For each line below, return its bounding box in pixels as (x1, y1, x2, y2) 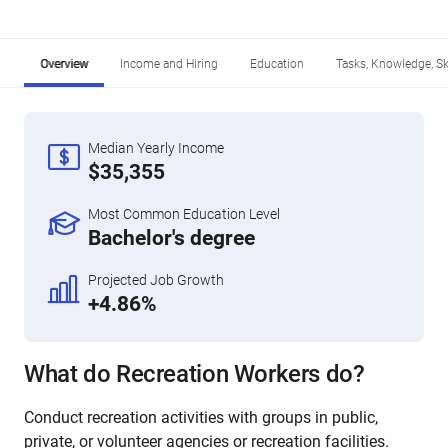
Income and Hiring (120, 57, 218, 71)
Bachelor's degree (88, 226, 255, 250)
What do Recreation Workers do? (24, 360, 365, 388)
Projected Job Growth (88, 272, 224, 288)
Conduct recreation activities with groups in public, (24, 408, 378, 427)
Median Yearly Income (88, 140, 224, 156)
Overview (40, 57, 88, 71)
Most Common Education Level (88, 206, 280, 222)
